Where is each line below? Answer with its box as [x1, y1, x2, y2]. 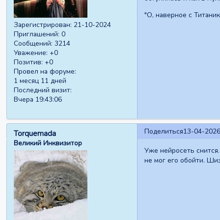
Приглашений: [14, 29, 60, 39]
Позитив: [14, 57, 43, 67]
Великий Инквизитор [14, 138, 82, 148]
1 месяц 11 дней [14, 76, 67, 86]
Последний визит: [14, 85, 72, 95]
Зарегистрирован [14, 20, 71, 30]
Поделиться [144, 127, 183, 137]
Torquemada [14, 128, 56, 138]
